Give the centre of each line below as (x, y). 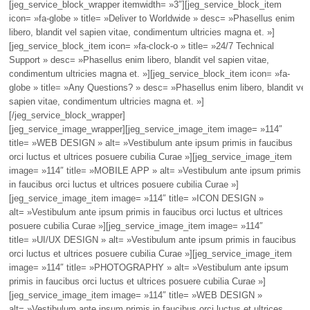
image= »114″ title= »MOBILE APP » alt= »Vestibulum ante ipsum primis (155, 171)
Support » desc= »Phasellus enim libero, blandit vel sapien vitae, (139, 60)
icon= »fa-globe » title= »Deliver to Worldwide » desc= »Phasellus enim (152, 18)
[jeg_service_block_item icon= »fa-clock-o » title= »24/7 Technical (141, 46)
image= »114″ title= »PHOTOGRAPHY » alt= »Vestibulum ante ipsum (148, 267)
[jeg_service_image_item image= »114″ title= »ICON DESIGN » (136, 198)
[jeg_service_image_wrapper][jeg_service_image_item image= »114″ (145, 129)
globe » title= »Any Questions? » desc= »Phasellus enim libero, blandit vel (158, 88)
